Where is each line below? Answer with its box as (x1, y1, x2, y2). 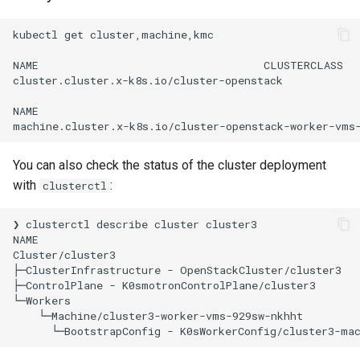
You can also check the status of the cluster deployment (13, 157, 326, 173)
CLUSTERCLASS (264, 57, 343, 72)
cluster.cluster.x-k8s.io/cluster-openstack (13, 72, 283, 88)
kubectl (13, 27, 58, 42)
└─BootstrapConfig (51, 323, 161, 338)
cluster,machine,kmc (90, 27, 214, 42)
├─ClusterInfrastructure (13, 262, 161, 277)
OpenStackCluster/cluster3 (180, 262, 342, 277)
